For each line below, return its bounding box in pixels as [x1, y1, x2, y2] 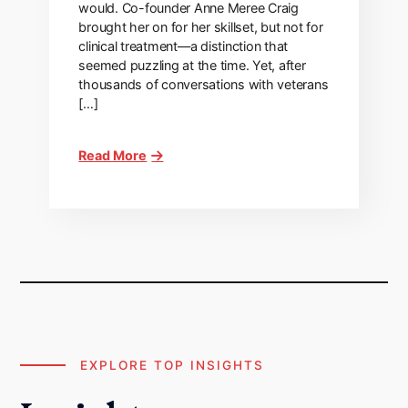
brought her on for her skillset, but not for [78, 19, 323, 35]
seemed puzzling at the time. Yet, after [78, 57, 306, 73]
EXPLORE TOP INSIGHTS [80, 358, 265, 372]
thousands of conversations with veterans [78, 76, 329, 92]
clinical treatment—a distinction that [78, 38, 289, 54]
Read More [78, 148, 148, 163]
